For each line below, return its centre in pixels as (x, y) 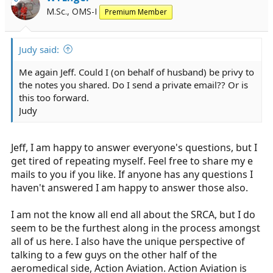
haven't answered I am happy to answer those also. (129, 187)
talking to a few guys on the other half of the (114, 254)
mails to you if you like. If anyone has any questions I (132, 174)
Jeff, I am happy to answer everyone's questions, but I (134, 147)
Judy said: (39, 49)
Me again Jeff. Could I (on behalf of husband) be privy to (136, 72)
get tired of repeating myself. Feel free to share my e (132, 161)
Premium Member (136, 12)
